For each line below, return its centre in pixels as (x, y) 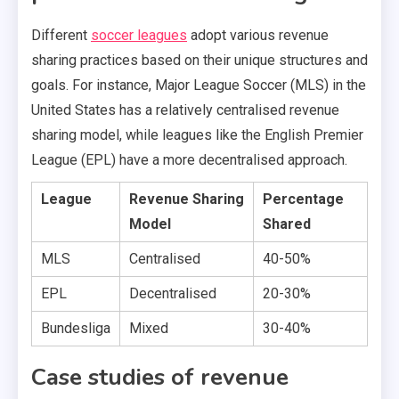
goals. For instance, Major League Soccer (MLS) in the (199, 85)
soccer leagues (139, 35)
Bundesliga (76, 328)
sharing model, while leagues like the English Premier (197, 134)
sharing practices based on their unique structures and (199, 60)
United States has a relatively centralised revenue (185, 110)
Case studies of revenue (160, 377)
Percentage (303, 199)
